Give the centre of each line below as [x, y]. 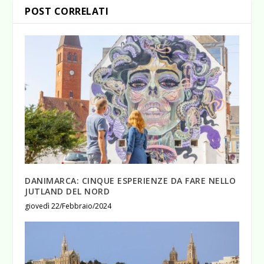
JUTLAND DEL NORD [67, 192]
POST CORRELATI [67, 11]
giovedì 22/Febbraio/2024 [68, 206]
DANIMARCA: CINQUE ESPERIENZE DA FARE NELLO [131, 181]
